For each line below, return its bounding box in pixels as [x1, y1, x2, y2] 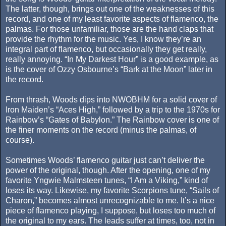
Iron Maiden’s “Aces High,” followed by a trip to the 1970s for [6, 105, 220, 115]
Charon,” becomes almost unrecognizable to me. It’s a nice [6, 196, 214, 205]
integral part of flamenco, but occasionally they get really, [6, 45, 207, 54]
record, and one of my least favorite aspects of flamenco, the [6, 15, 218, 24]
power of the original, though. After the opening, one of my [6, 166, 210, 175]
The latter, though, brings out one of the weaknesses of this [6, 5, 214, 14]
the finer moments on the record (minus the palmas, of [6, 126, 196, 135]
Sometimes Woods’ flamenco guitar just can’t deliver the [6, 156, 205, 165]
